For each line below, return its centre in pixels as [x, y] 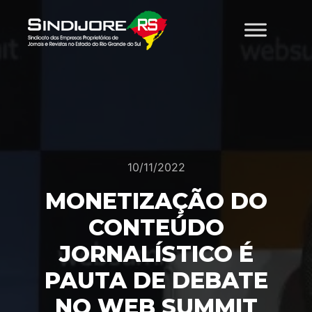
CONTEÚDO [156, 227]
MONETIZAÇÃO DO [156, 201]
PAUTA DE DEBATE [156, 280]
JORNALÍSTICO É [156, 254]
